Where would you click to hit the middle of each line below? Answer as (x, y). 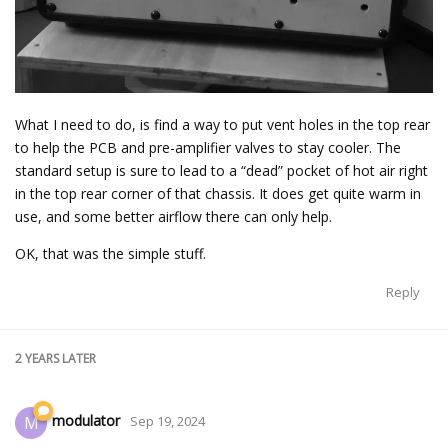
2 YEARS (37, 358)
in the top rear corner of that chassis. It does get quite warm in (218, 193)
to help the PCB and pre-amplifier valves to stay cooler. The (208, 147)
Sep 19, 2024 (167, 421)
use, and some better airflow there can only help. (173, 216)
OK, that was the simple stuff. (110, 253)
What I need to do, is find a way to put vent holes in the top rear (222, 124)
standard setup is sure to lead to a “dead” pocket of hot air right (221, 170)
